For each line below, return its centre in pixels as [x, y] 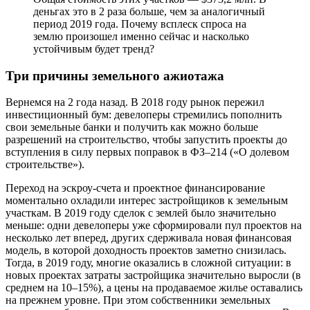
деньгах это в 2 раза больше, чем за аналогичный [149, 11]
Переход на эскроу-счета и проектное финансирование [135, 188]
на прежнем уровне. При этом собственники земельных [138, 300]
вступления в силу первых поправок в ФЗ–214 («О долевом [147, 152]
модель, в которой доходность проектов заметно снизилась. [146, 250]
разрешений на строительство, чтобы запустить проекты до [146, 140]
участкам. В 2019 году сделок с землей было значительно [141, 213]
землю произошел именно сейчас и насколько [141, 36]
